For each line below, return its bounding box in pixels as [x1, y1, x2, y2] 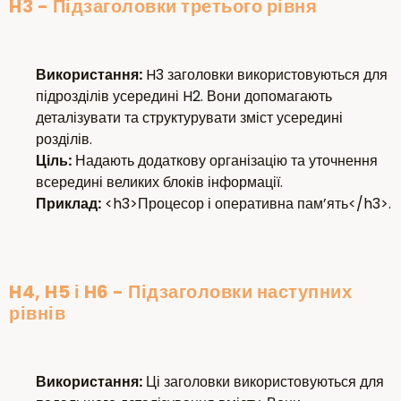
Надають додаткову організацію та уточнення [72, 150, 378, 172]
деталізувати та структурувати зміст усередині [36, 107, 343, 129]
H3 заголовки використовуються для [142, 64, 388, 86]
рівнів [9, 301, 65, 327]
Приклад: [36, 193, 101, 215]
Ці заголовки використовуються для [142, 371, 384, 393]
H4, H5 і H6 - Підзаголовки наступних [9, 279, 352, 305]
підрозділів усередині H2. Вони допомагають [36, 86, 332, 107]
